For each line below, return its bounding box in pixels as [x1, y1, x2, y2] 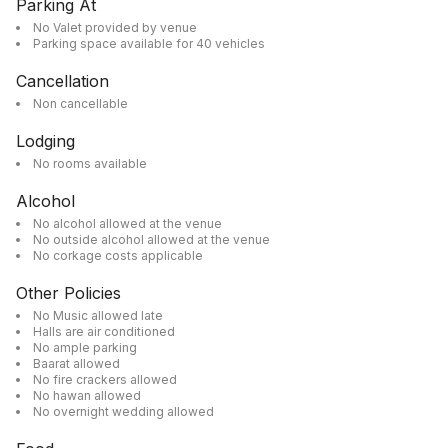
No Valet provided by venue [33, 20, 197, 35]
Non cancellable [33, 96, 128, 111]
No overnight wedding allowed [33, 404, 214, 419]
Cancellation [16, 71, 109, 91]
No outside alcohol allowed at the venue [33, 232, 270, 247]
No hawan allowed [33, 388, 141, 403]
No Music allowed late [33, 308, 163, 323]
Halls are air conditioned [33, 324, 175, 339]
